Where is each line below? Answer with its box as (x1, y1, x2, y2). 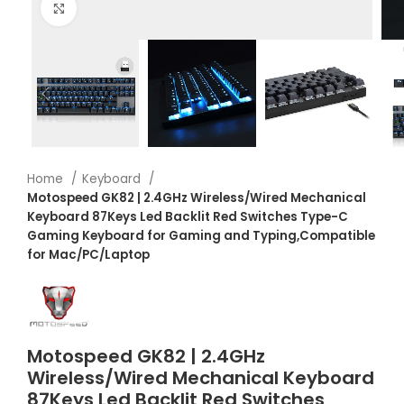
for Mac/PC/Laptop (27, 246, 150, 263)
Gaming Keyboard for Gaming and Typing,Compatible (27, 227, 375, 244)
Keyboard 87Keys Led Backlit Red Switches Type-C (27, 208, 348, 225)
